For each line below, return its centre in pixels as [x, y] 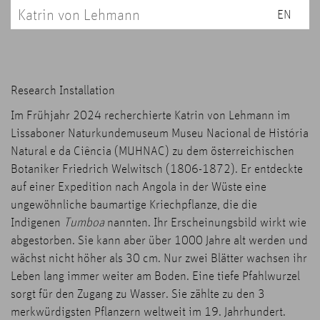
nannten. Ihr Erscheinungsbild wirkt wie [205, 221]
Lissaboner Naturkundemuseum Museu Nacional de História [160, 132]
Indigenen [37, 221]
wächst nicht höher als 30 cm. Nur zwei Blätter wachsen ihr [159, 257]
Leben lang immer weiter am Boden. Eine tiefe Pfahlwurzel [155, 275]
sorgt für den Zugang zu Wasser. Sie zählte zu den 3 [138, 293]
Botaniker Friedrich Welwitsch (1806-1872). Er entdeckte [157, 168]
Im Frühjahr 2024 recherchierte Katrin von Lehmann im [150, 114]
